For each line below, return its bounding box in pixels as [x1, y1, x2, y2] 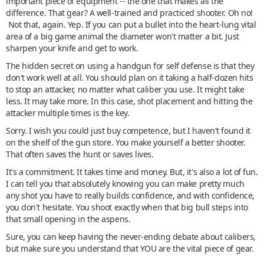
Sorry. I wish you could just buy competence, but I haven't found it [6, 125, 250, 136]
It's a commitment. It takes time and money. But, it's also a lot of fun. [6, 166, 258, 177]
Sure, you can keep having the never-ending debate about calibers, [6, 231, 256, 242]
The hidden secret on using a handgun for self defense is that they [6, 60, 255, 71]
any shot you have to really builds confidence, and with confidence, [6, 190, 255, 201]
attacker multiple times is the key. [6, 107, 130, 118]
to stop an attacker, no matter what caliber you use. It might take [6, 84, 245, 95]
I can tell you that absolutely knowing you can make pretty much [6, 178, 245, 189]
